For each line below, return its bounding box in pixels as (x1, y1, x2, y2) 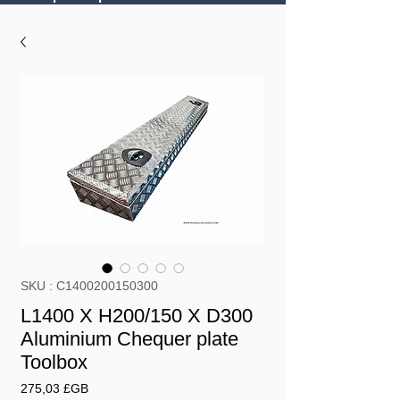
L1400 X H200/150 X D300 (21, 304, 253, 327)
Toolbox (21, 350, 87, 373)
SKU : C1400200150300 (21, 278, 158, 293)
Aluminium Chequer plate (21, 327, 238, 350)
